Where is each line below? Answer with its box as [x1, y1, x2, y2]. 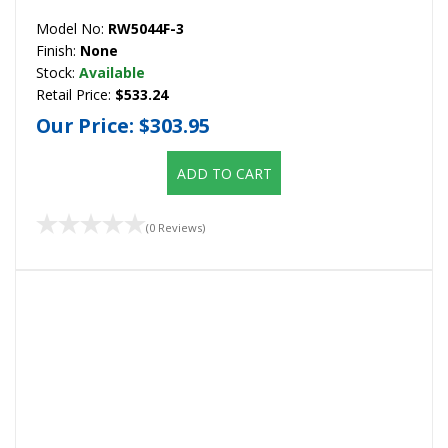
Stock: [36, 62, 79, 82]
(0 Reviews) [146, 219, 205, 235]
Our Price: [36, 112, 139, 140]
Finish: [36, 40, 80, 60]
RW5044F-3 [108, 18, 184, 38]
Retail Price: [36, 84, 115, 104]
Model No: [36, 18, 108, 38]
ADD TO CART [176, 164, 272, 184]
